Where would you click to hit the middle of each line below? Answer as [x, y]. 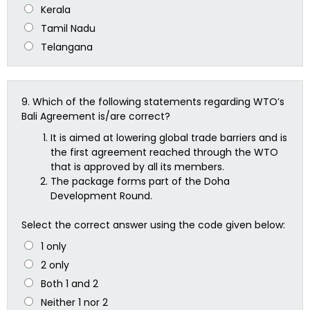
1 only [53, 246]
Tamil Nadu [68, 28]
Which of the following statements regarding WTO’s [158, 102]
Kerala [55, 9]
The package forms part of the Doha [140, 181]
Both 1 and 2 [69, 284]
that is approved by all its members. [137, 167]
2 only [55, 265]
